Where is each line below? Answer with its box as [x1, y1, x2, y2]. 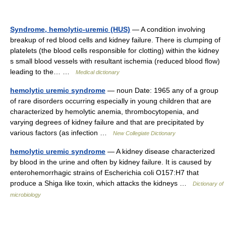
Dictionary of [193, 181, 223, 187]
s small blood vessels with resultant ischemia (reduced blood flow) [10, 57, 220, 65]
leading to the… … [10, 68, 76, 76]
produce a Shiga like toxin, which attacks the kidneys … [10, 179, 193, 187]
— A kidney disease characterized [105, 147, 215, 155]
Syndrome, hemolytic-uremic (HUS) [10, 25, 130, 33]
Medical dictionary [76, 69, 120, 75]
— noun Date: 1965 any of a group [105, 86, 218, 94]
